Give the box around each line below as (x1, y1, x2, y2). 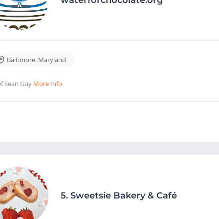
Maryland (38, 55, 66, 64)
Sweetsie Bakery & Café (70, 190, 177, 201)
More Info (33, 79, 62, 88)
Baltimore (7, 55, 35, 64)
